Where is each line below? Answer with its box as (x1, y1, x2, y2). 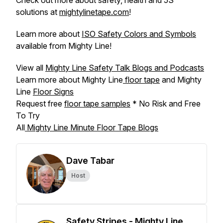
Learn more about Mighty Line (16, 75, 123, 85)
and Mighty (160, 75, 202, 85)
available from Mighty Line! (16, 41, 111, 51)
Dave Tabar (66, 155, 114, 166)
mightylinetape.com (59, 7, 129, 17)
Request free (16, 99, 64, 109)
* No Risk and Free (130, 99, 201, 109)
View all (16, 63, 45, 73)
